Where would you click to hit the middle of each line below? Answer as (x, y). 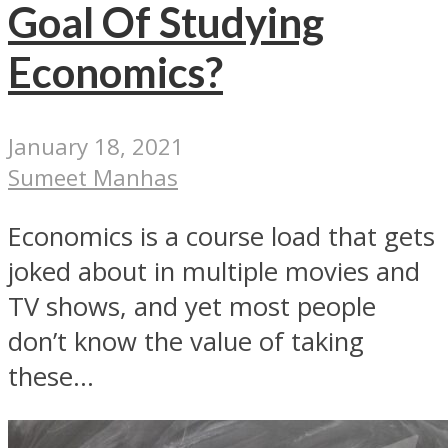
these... (51, 376)
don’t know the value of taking (186, 341)
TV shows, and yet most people (192, 306)
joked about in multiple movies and (214, 271)
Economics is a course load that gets (221, 236)
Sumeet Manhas (93, 178)
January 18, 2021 (96, 147)
